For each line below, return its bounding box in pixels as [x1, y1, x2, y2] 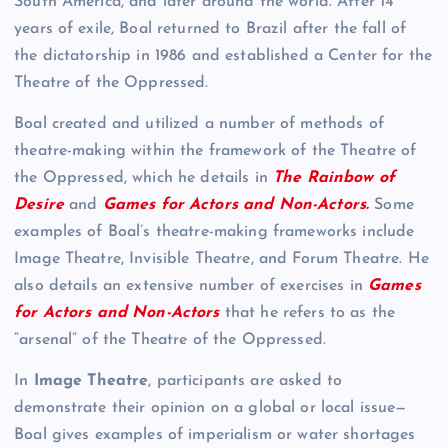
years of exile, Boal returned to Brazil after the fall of [14, 20, 407, 37]
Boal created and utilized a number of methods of [14, 116, 384, 133]
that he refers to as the [224, 305, 396, 322]
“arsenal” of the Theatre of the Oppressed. [14, 332, 326, 349]
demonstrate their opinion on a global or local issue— [14, 400, 407, 417]
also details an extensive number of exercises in [14, 278, 368, 295]
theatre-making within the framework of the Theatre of [14, 143, 417, 160]
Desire [14, 197, 64, 214]
